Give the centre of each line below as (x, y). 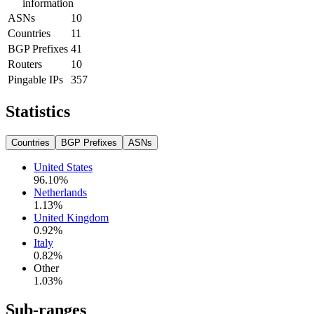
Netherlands (60, 192)
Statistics (38, 111)
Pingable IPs (35, 79)
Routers (25, 64)
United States (63, 167)
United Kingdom (71, 217)
